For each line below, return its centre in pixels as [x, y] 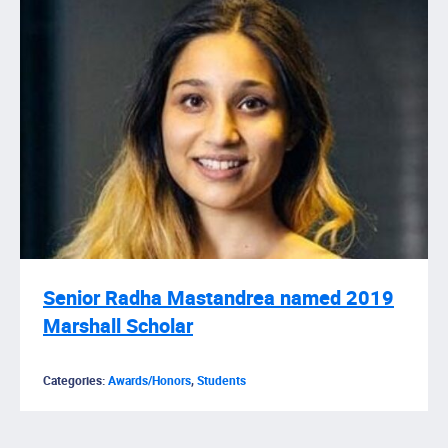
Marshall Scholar [118, 326]
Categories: [75, 381]
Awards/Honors [149, 381]
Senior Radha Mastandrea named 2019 [218, 298]
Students [221, 381]
